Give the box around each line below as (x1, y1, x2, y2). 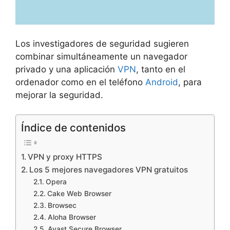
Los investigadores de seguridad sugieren (15, 38, 189, 49)
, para (178, 76, 202, 87)
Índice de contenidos (21, 121, 126, 135)
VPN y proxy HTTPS (28, 152, 103, 162)
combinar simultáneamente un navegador (15, 51, 187, 62)
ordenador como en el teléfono (15, 76, 145, 87)
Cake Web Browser (47, 189, 111, 198)
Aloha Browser (47, 213, 96, 222)
